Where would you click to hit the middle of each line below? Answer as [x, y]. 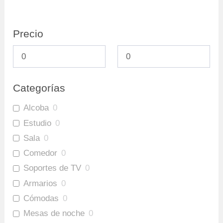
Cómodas [41, 198]
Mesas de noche [54, 214]
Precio [28, 33]
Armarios [41, 183]
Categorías [39, 88]
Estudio [38, 123]
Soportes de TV [53, 168]
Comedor [41, 153]
